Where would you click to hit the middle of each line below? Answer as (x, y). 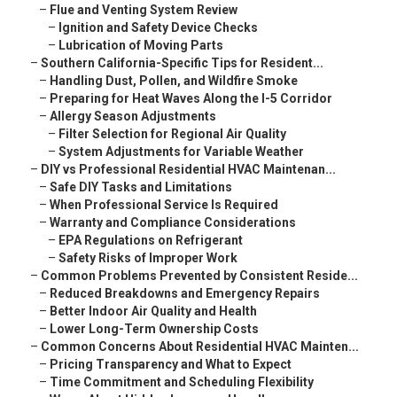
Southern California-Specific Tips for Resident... (182, 63)
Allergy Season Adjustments (133, 117)
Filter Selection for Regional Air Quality (172, 134)
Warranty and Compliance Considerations (173, 223)
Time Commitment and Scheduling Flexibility (182, 382)
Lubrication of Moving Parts (141, 46)
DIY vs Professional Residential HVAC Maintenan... (188, 170)
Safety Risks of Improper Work (148, 258)
